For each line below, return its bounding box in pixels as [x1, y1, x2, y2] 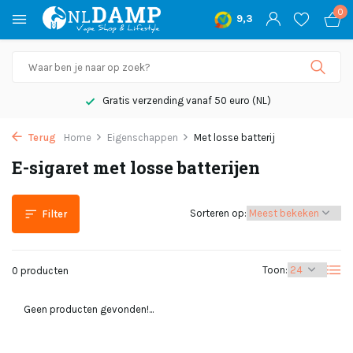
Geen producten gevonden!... [24, 303, 154, 315]
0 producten [12, 265, 69, 277]
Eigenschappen [107, 132, 178, 143]
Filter [42, 208, 68, 220]
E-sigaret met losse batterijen [12, 156, 260, 179]
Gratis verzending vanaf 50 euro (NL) [100, 95, 271, 106]
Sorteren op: [190, 207, 247, 219]
